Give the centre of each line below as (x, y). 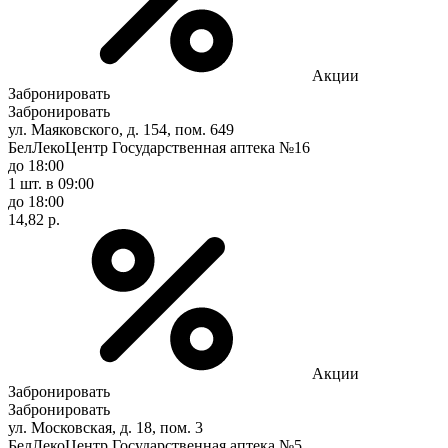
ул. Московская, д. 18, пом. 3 (105, 427)
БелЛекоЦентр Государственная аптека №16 (159, 147)
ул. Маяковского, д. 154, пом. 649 (121, 129)
